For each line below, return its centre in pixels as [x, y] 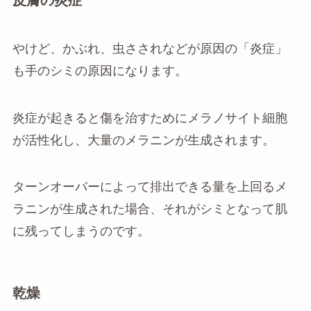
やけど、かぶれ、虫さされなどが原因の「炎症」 [150, 48]
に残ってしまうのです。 [81, 232]
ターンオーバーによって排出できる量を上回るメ [150, 187]
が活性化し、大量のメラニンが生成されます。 [143, 140]
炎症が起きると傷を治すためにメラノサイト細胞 [150, 118]
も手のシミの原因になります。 [100, 70]
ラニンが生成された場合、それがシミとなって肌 [150, 209]
